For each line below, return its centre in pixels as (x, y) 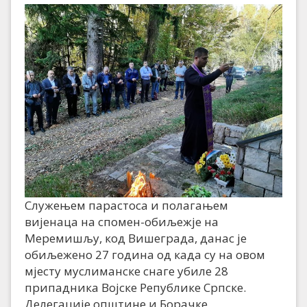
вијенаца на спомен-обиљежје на (122, 222)
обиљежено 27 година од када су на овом (145, 255)
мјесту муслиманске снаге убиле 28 (126, 271)
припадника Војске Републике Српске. (135, 288)
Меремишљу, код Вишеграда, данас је (136, 238)
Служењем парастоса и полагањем (126, 206)
